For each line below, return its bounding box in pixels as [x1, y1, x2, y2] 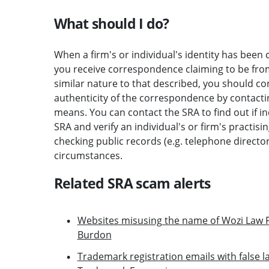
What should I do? [53, 13, 169, 33]
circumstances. [53, 148, 122, 162]
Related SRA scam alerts [53, 173, 211, 193]
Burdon [77, 228, 112, 241]
